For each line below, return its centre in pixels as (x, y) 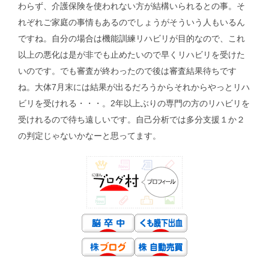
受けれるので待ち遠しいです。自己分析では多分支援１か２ (131, 119)
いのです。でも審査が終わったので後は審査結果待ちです (127, 71)
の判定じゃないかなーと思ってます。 (89, 136)
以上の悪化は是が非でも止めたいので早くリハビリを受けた (131, 55)
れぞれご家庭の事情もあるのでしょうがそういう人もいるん (131, 22)
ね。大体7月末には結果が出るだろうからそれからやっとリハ (134, 87)
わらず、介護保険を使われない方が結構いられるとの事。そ (131, 6)
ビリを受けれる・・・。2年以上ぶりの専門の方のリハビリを (134, 103)
